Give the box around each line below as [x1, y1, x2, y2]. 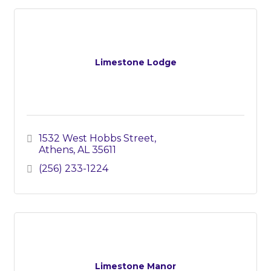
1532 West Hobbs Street [39, 132, 154, 145]
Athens [39, 144, 73, 156]
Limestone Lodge [94, 57, 177, 68]
